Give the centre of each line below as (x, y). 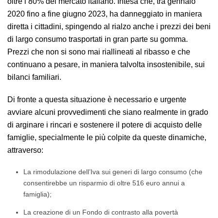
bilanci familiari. (34, 77)
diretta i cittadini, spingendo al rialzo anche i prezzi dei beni (109, 27)
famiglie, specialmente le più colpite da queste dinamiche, (107, 137)
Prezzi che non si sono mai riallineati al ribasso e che (99, 52)
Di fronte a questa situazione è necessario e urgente (97, 100)
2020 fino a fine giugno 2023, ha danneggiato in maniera (105, 14)
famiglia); (37, 194)
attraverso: (25, 150)
